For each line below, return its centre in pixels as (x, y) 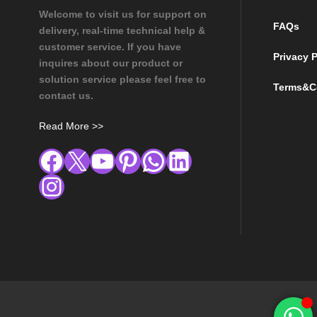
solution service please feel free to (122, 80)
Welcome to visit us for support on (123, 15)
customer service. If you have (110, 47)
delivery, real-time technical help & (122, 31)
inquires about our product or (111, 63)
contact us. (66, 96)
